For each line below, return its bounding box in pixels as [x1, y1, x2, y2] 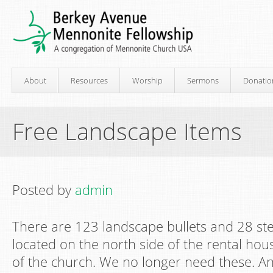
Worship [132, 75, 163, 86]
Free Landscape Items [12, 115, 242, 147]
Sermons [187, 75, 219, 86]
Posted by [12, 181, 75, 199]
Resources [71, 75, 108, 86]
